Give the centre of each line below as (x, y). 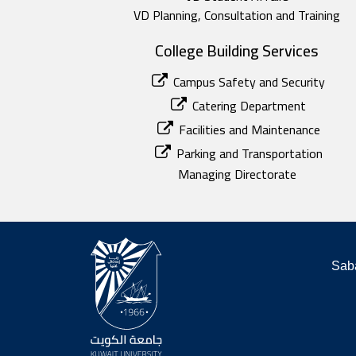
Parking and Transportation (249, 153)
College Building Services (237, 50)
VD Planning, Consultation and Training (237, 15)
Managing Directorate (237, 174)
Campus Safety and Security (250, 82)
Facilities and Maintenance (249, 130)
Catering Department (250, 106)
